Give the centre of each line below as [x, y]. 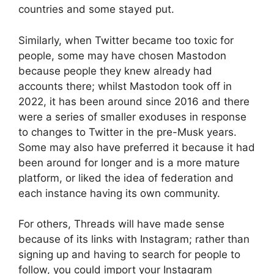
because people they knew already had [115, 71]
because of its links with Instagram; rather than [134, 239]
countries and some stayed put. [96, 9]
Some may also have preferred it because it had [137, 147]
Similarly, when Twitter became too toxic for [126, 40]
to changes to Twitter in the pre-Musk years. [128, 132]
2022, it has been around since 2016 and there [134, 101]
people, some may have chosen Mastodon [122, 55]
